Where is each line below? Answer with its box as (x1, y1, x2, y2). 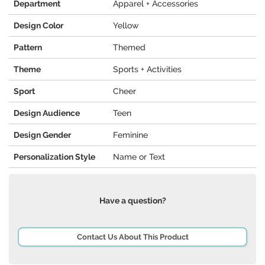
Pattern (14, 43, 42, 53)
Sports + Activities (113, 64, 182, 75)
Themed (113, 43, 146, 53)
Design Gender (14, 130, 71, 140)
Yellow (113, 21, 139, 31)
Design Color (14, 21, 63, 31)
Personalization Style (14, 152, 95, 162)
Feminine (113, 130, 148, 140)
